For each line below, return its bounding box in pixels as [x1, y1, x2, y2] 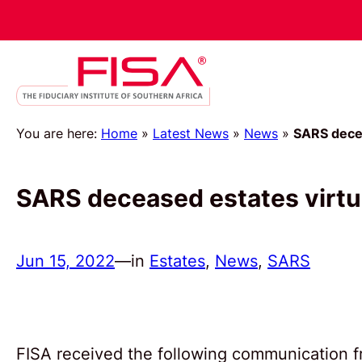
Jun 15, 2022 [16, 250, 115, 271]
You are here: [16, 124, 101, 141]
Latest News [153, 124, 229, 141]
